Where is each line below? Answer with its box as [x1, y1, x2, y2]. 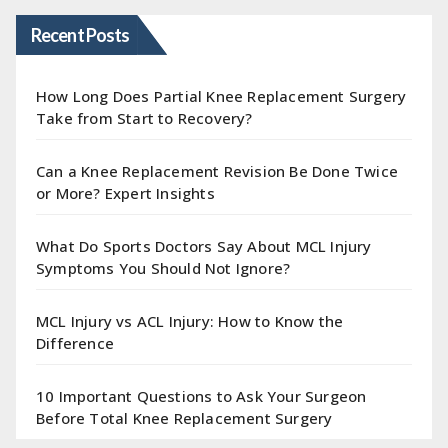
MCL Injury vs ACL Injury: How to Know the [36, 310, 344, 331]
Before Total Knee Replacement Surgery [36, 407, 333, 428]
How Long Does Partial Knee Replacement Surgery [36, 85, 407, 106]
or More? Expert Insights [36, 182, 215, 203]
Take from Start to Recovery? [36, 107, 253, 128]
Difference [36, 332, 119, 353]
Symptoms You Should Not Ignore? [36, 257, 291, 278]
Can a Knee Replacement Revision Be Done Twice [36, 160, 399, 181]
